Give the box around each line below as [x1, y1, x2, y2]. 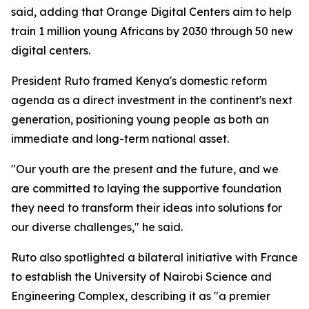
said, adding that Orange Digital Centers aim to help [11, 5, 292, 19]
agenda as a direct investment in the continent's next [11, 93, 292, 107]
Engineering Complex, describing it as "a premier [11, 289, 270, 303]
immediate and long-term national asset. [11, 132, 229, 146]
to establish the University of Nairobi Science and [11, 270, 272, 283]
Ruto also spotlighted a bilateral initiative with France [11, 250, 298, 264]
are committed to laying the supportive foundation [11, 181, 281, 195]
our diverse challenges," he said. [11, 220, 183, 234]
